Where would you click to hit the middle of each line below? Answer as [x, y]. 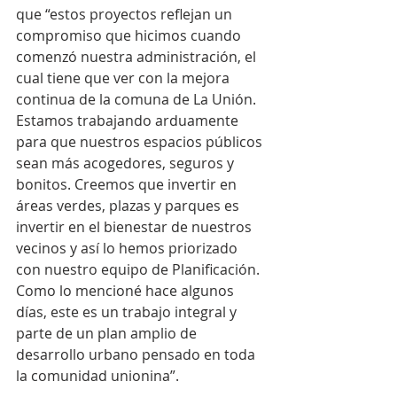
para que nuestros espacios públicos [141, 142]
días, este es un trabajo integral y [128, 312]
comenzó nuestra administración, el [138, 57]
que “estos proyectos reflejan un [126, 15]
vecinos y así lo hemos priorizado [128, 249]
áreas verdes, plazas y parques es [129, 206]
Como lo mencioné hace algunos [127, 291]
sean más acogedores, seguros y [127, 163]
